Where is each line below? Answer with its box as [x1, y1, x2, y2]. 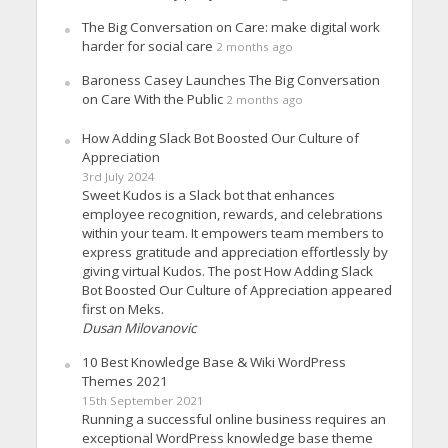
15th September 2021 [81, 392, 204, 408]
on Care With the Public [81, 89, 223, 108]
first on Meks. [81, 299, 164, 318]
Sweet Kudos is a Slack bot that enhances [81, 185, 335, 204]
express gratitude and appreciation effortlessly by [81, 242, 388, 261]
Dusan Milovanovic [81, 318, 196, 337]
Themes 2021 [81, 371, 168, 390]
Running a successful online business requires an [81, 409, 386, 428]
